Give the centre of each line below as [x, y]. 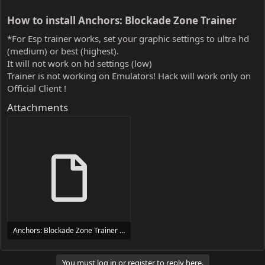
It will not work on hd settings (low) [80, 63]
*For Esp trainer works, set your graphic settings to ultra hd [128, 38]
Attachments [38, 107]
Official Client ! [37, 88]
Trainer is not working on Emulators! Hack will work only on [129, 75]
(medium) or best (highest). [63, 51]
